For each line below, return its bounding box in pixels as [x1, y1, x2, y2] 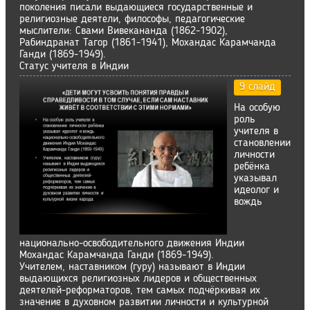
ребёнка [234, 161, 270, 172]
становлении [234, 138, 291, 149]
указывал [234, 173, 277, 184]
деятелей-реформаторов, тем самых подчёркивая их [19, 285, 260, 296]
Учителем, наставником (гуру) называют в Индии [19, 262, 245, 273]
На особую [234, 102, 280, 113]
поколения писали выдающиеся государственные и [19, 2, 253, 13]
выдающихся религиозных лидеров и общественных [19, 273, 257, 284]
